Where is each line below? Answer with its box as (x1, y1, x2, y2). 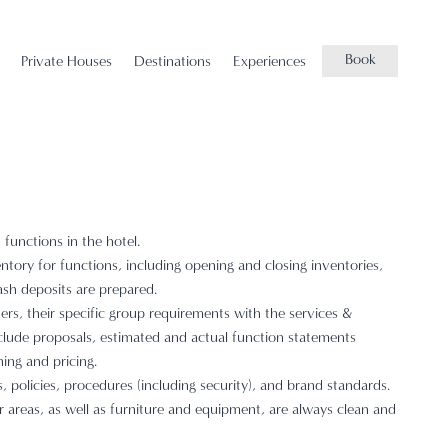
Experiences (233, 54, 306, 70)
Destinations (134, 54, 211, 70)
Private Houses (21, 54, 112, 70)
